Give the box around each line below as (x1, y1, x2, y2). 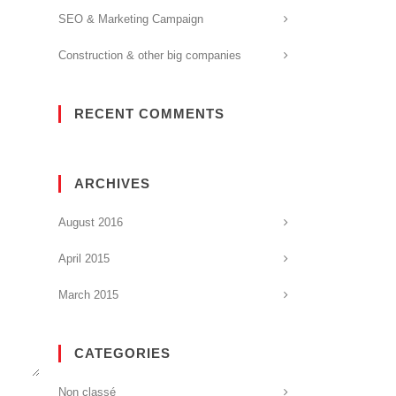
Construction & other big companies (58, 49, 241, 62)
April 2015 (58, 252, 110, 265)
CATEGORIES (74, 346, 171, 361)
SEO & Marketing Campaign (58, 12, 203, 26)
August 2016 (58, 216, 123, 229)
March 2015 (58, 288, 118, 301)
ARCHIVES (74, 176, 150, 191)
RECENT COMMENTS (74, 106, 225, 121)
